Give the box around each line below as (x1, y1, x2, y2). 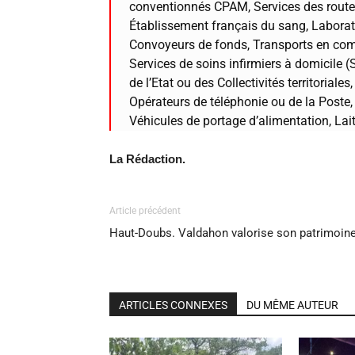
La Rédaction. (109, 152, 185, 166)
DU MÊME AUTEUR (246, 299, 338, 312)
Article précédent (109, 205, 181, 217)
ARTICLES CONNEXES (119, 299, 227, 312)
